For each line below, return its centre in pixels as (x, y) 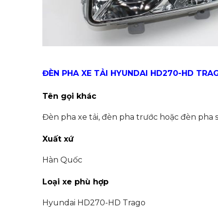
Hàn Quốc (63, 160)
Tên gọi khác (69, 96)
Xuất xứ (58, 139)
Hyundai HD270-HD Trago (94, 202)
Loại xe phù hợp (75, 182)
